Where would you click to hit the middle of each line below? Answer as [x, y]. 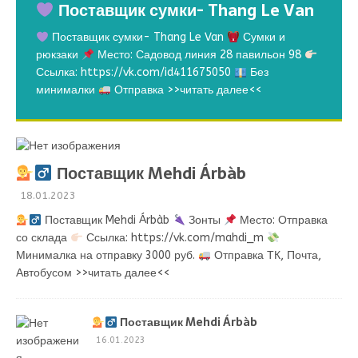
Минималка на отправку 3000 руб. [107, 256]
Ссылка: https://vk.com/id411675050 [135, 73]
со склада [43, 238]
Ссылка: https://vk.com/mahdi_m [175, 238]
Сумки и [262, 38]
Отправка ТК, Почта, [266, 256]
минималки [67, 90]
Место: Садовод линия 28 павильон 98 [199, 55]
